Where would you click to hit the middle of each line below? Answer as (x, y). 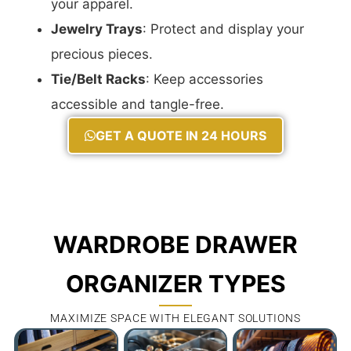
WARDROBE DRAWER (175, 245)
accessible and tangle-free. (138, 105)
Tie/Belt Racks (98, 80)
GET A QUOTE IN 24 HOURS (181, 136)
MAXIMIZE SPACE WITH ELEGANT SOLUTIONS (175, 318)
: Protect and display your (223, 29)
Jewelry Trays (97, 29)
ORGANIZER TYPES (175, 284)
